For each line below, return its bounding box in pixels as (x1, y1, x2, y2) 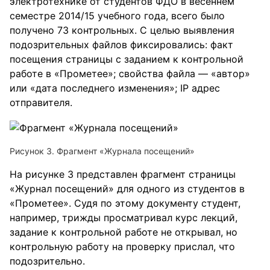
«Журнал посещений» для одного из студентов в (10, 182, 245, 195)
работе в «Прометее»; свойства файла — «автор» (10, 67, 250, 80)
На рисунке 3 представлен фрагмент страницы (10, 168, 236, 180)
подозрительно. (10, 254, 85, 267)
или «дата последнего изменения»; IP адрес (10, 82, 220, 95)
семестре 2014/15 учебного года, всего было (10, 10, 225, 22)
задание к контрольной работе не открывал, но (10, 225, 237, 238)
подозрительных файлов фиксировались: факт (10, 39, 233, 51)
